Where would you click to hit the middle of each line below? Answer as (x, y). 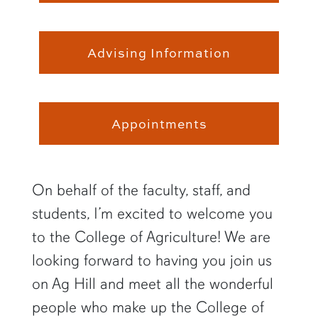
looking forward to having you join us (152, 260)
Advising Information (159, 52)
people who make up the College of (148, 307)
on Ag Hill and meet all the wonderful (152, 283)
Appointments (159, 123)
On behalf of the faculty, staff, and (141, 190)
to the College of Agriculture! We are (151, 236)
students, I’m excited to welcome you (152, 213)
